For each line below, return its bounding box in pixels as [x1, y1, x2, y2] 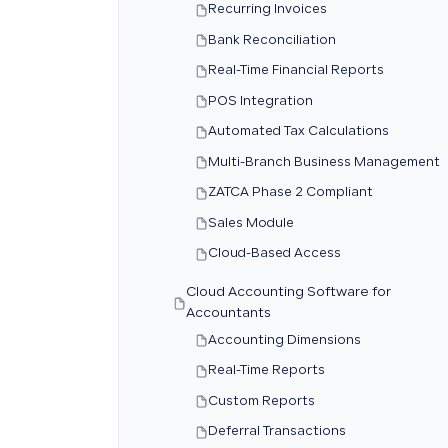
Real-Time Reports [208, 365, 325, 377]
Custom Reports [208, 395, 315, 408]
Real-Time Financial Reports [208, 65, 384, 77]
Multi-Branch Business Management [208, 156, 440, 169]
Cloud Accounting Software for [186, 286, 391, 299]
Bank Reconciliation [208, 34, 336, 47]
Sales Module [208, 217, 294, 230]
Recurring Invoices [208, 4, 327, 16]
